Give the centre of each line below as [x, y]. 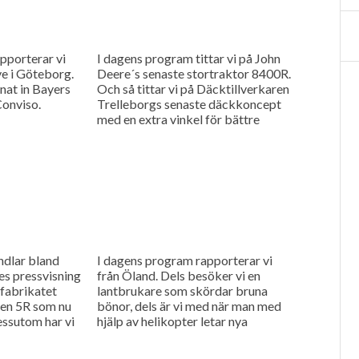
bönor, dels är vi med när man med [189, 305]
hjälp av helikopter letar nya [172, 321]
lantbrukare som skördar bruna [182, 290]
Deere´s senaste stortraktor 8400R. [194, 73]
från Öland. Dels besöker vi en [178, 275]
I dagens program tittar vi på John [188, 58]
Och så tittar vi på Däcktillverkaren [193, 88]
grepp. [114, 134]
